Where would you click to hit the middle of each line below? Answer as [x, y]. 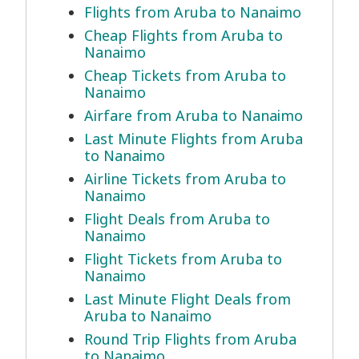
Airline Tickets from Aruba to [185, 179]
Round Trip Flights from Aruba [190, 339]
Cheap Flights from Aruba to [184, 36]
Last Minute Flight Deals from [188, 299]
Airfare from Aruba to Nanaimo [194, 116]
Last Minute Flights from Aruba [194, 139]
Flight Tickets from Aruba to [183, 259]
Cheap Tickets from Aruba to [185, 76]
